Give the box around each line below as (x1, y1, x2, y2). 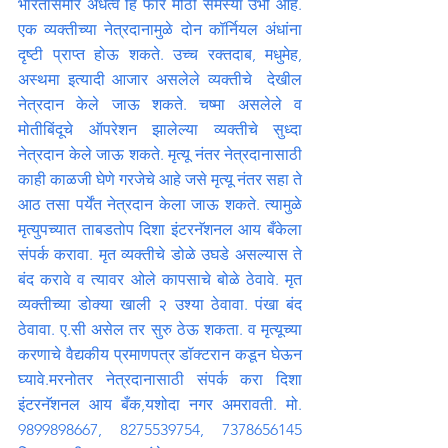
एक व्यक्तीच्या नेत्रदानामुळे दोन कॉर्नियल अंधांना (18, 20, 302, 40)
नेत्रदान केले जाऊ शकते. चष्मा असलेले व (18, 95, 302, 115)
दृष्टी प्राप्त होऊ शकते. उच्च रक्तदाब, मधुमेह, (18, 45, 302, 65)
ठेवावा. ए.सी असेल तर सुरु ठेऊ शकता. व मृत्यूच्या (18, 320, 302, 340)
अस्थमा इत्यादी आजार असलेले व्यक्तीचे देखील (18, 70, 302, 90)
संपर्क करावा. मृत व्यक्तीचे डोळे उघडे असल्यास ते (18, 245, 302, 265)
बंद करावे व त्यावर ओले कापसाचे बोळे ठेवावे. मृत (18, 270, 302, 290)
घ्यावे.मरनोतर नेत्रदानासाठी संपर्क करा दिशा (18, 370, 302, 390)
